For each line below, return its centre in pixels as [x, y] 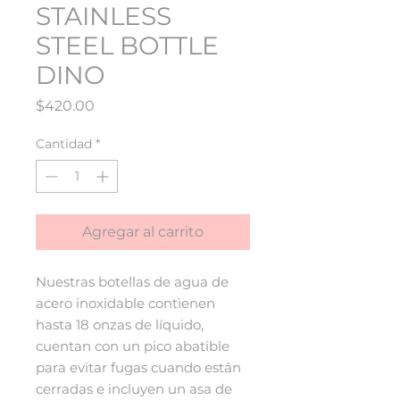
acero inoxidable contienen [125, 304]
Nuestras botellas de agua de [132, 282]
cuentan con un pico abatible [133, 346]
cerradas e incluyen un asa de [134, 389]
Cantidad [64, 144]
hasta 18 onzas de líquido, [120, 325]
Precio [116, 105]
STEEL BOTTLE [127, 46]
